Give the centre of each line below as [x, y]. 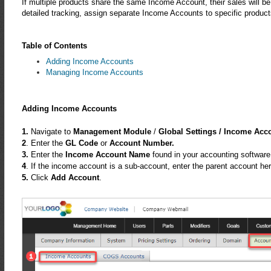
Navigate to [49, 132]
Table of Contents [54, 46]
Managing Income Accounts [94, 73]
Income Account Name [107, 155]
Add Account [75, 178]
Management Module [111, 132]
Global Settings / [190, 132]
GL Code [81, 143]
